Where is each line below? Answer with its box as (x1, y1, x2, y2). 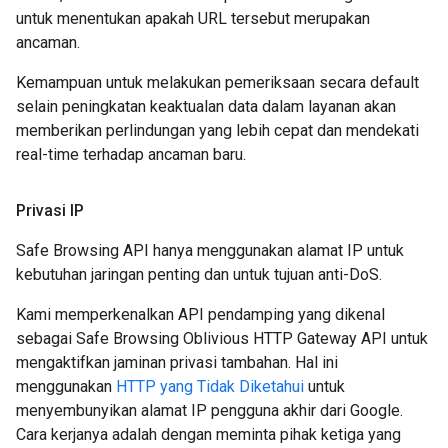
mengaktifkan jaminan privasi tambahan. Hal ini (16, 353, 338, 372)
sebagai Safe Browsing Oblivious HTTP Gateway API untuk (16, 329, 428, 348)
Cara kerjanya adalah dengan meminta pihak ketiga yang (16, 425, 401, 444)
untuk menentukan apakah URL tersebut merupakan (16, 9, 370, 28)
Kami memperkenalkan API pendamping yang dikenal (16, 305, 385, 324)
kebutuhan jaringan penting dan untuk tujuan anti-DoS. (16, 265, 382, 284)
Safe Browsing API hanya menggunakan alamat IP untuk (16, 241, 404, 260)
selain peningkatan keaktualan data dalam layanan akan (16, 97, 396, 116)
